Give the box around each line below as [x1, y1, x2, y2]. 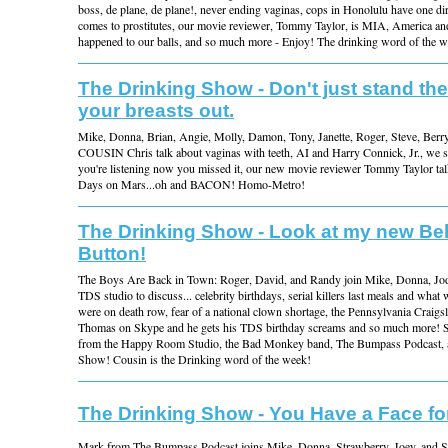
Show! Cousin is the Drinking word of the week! [78, 351, 311, 367]
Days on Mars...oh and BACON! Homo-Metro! [78, 176, 305, 192]
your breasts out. [78, 100, 234, 121]
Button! [78, 243, 146, 264]
